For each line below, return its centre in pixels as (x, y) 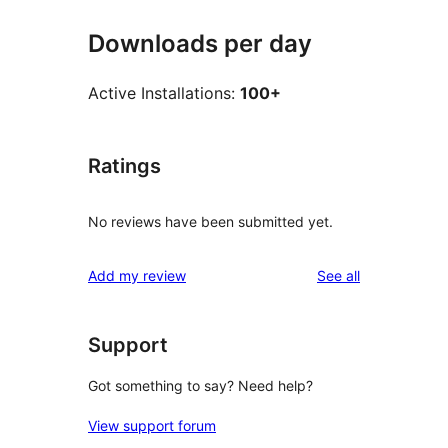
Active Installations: (164, 93)
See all (338, 275)
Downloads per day (200, 44)
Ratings (124, 166)
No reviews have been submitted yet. (210, 221)
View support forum (152, 426)
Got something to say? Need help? (200, 386)
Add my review (137, 275)
